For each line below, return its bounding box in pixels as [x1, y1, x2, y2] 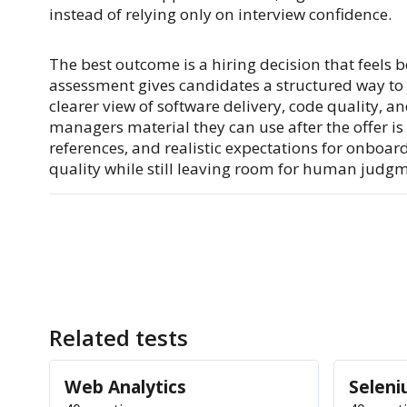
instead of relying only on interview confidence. [48, 3, 392, 25]
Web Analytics [64, 373, 186, 399]
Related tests [48, 322, 188, 352]
